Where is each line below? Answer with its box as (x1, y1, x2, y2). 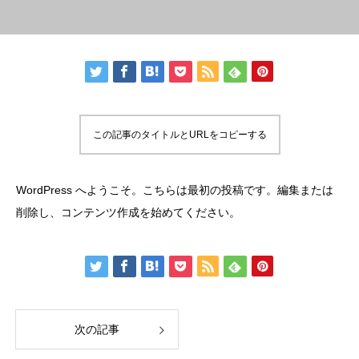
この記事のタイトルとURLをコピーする (92, 129, 267, 141)
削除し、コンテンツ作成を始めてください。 (16, 206, 240, 220)
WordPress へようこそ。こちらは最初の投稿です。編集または (16, 184, 333, 197)
